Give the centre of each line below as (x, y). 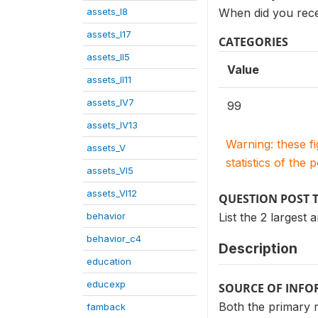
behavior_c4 (114, 238)
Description (258, 248)
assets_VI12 (112, 193)
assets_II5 (108, 57)
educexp (106, 284)
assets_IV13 (112, 125)
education (109, 261)
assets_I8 (107, 11)
